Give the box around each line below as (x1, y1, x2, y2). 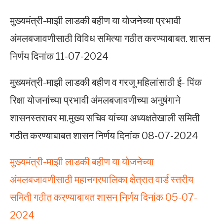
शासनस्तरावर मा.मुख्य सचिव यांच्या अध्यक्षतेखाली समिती (10, 112, 200, 124)
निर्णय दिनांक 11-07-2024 (10, 50, 109, 63)
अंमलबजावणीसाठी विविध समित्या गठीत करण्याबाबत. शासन (10, 33, 210, 45)
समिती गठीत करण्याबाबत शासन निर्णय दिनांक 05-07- (10, 191, 197, 204)
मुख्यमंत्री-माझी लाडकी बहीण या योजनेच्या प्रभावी (10, 15, 181, 27)
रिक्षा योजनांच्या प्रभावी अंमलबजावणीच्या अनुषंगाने (10, 94, 181, 107)
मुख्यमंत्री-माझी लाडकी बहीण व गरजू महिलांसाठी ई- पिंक (10, 76, 202, 89)
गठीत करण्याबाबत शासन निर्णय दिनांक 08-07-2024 (10, 130, 198, 142)
